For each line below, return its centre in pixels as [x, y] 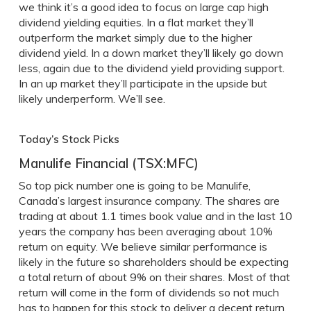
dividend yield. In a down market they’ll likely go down [151, 53]
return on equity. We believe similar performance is [143, 246]
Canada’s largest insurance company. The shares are [149, 201]
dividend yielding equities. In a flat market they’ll [136, 22]
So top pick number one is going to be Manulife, [134, 185]
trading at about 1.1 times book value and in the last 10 [155, 216]
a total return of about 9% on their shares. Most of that [154, 277]
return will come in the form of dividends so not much [149, 292]
